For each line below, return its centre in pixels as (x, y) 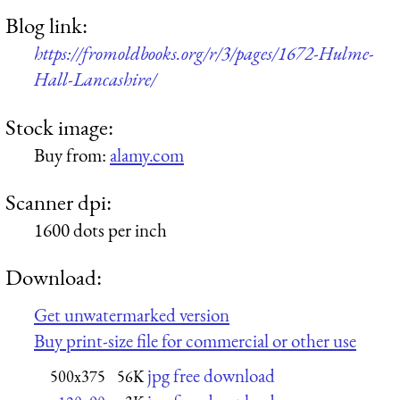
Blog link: (46, 25)
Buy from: (72, 154)
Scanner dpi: (58, 201)
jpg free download (211, 376)
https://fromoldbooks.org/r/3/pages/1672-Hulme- (204, 54)
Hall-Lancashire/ (95, 79)
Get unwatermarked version (132, 314)
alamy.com (147, 154)
